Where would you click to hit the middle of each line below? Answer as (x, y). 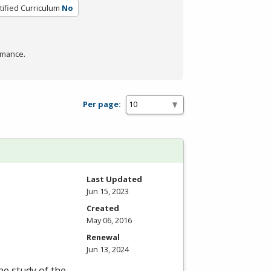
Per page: (102, 104)
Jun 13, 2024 (108, 249)
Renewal (103, 237)
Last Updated (114, 179)
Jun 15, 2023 (108, 191)
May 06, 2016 (109, 220)
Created (103, 208)
